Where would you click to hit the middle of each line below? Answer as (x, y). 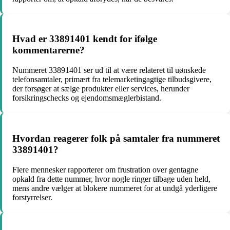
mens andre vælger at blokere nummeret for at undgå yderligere (115, 188)
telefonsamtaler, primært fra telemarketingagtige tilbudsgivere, (112, 80)
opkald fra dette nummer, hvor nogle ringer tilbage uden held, (111, 179)
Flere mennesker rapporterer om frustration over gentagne (105, 169)
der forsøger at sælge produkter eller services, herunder (101, 89)
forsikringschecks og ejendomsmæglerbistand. (87, 98)
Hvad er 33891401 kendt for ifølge (85, 39)
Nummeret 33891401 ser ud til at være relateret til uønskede (109, 70)
